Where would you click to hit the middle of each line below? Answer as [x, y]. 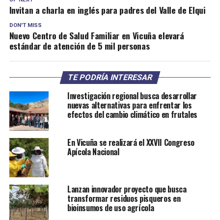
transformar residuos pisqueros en [124, 198]
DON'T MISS [25, 25]
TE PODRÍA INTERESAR [110, 77]
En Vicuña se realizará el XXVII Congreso [131, 142]
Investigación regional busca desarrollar [132, 96]
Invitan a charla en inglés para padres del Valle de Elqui [107, 10]
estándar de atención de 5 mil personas [79, 46]
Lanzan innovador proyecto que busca [127, 189]
